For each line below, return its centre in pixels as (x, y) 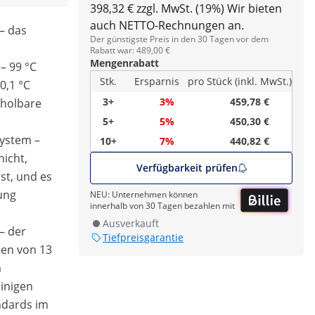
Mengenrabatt (124, 63)
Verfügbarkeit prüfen (187, 168)
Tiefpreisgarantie (143, 238)
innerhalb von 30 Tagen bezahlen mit (162, 206)
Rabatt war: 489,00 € (130, 50)
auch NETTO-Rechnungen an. (167, 25)
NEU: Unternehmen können (144, 195)
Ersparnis (157, 81)
